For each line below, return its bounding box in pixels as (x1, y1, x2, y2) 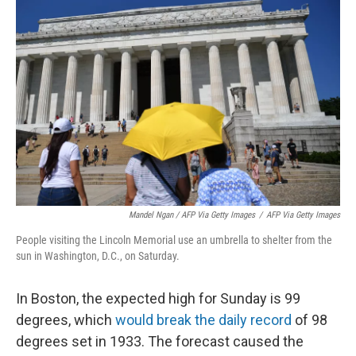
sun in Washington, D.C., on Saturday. (16, 250, 180, 262)
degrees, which (16, 311, 115, 328)
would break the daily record (115, 311, 292, 328)
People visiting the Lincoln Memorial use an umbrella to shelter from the (16, 234, 332, 246)
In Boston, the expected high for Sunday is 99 (16, 290, 300, 307)
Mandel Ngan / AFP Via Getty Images (129, 210, 255, 220)
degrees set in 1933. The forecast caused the (16, 333, 304, 350)
